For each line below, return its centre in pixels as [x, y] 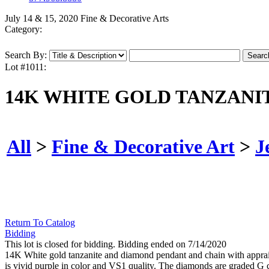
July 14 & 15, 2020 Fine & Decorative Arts [87, 19]
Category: [23, 29]
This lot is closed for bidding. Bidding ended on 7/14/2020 [116, 244]
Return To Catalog [40, 223]
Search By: [26, 55]
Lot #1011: [26, 67]
